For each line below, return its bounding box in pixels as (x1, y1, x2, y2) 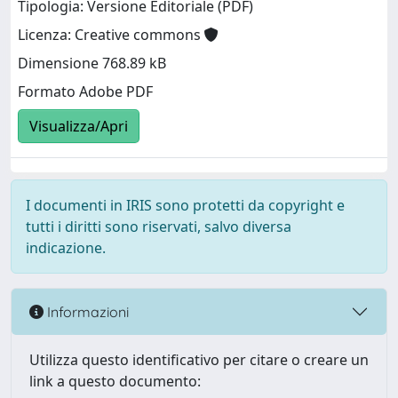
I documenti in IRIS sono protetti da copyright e (26, 195, 345, 215)
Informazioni (44, 302, 129, 321)
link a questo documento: (29, 371, 201, 391)
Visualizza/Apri (29, 116, 128, 137)
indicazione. (26, 238, 106, 258)
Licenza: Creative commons (18, 25, 204, 45)
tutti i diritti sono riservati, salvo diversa (26, 217, 291, 236)
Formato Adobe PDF (18, 82, 153, 102)
